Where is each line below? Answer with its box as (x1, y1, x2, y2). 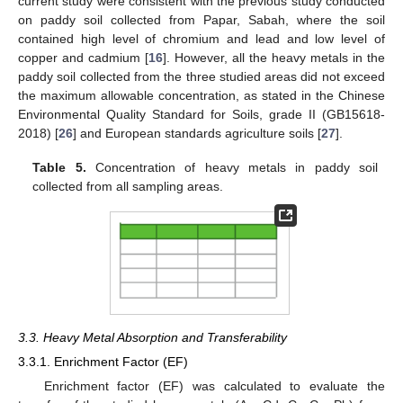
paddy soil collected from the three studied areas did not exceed (18, 68, 385, 84)
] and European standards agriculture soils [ (73, 125, 321, 140)
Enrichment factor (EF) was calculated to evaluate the (43, 378, 385, 393)
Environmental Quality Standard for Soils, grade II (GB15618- (18, 106, 385, 121)
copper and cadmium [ (18, 49, 148, 65)
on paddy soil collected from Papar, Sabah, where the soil (18, 12, 385, 27)
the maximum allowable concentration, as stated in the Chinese (18, 87, 385, 103)
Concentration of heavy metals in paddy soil (85, 159, 378, 175)
